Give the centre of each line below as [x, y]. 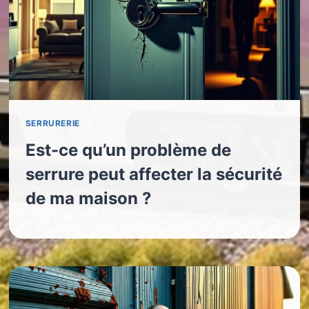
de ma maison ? [88, 198]
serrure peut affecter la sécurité [153, 174]
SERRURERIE [52, 123]
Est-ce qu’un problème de [128, 150]
